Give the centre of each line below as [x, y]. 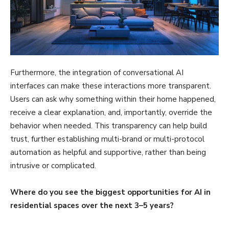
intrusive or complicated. [54, 165]
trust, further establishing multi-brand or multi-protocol [107, 139]
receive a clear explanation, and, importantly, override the [111, 112]
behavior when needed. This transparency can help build [109, 125]
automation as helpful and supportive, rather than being [108, 152]
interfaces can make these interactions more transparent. [111, 86]
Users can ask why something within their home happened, [113, 99]
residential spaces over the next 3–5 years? [92, 205]
